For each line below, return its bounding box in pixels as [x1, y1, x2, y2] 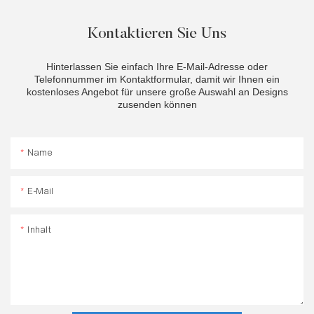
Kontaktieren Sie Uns [88, 27, 226, 43]
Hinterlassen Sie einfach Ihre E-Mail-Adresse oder [46, 61, 268, 73]
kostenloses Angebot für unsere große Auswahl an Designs [26, 86, 288, 98]
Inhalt [28, 224, 51, 235]
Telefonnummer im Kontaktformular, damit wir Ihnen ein [34, 74, 280, 86]
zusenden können [117, 99, 197, 111]
